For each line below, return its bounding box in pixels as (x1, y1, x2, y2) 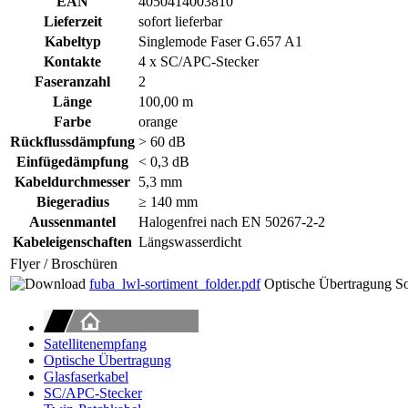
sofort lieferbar (138, 13, 222, 29)
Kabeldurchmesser (15, 173, 130, 189)
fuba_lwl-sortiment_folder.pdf (89, 275, 260, 291)
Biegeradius (36, 193, 109, 209)
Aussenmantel (29, 213, 116, 229)
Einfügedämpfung (16, 153, 128, 169)
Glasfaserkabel (44, 368, 128, 384)
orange (138, 113, 178, 129)
